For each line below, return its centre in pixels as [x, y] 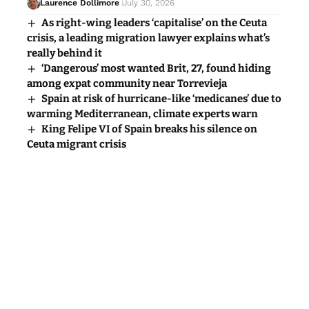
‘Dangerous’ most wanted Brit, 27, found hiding [157, 68]
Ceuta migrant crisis [77, 144]
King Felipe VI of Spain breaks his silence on [150, 129]
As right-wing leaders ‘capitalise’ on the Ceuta [154, 22]
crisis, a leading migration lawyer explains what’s [148, 38]
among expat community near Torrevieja [127, 83]
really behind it [64, 53]
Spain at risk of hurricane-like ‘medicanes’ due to [162, 98]
